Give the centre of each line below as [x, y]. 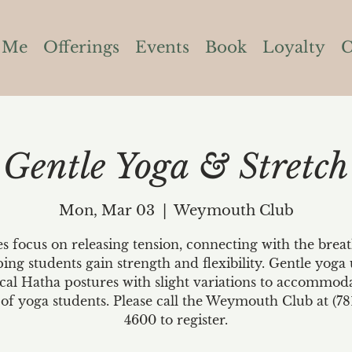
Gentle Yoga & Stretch [176, 167]
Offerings [81, 47]
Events [162, 47]
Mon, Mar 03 [106, 210]
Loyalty [293, 47]
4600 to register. [176, 319]
